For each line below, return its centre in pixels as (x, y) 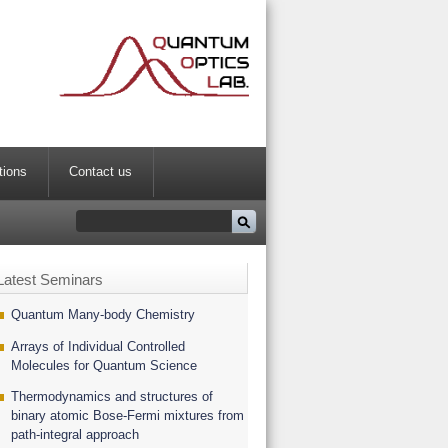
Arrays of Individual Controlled (98, 346)
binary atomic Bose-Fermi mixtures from (127, 416)
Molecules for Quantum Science (104, 365)
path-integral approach (75, 435)
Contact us (101, 172)
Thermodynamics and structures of (112, 397)
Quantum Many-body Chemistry (103, 314)
